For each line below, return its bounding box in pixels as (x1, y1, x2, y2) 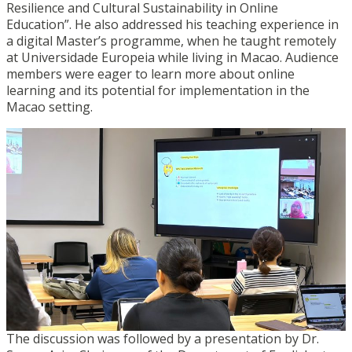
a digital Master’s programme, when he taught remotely (6, 31, 336, 49)
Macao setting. (6, 97, 93, 115)
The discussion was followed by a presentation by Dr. (6, 329, 319, 347)
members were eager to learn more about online (6, 64, 295, 82)
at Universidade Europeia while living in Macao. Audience (6, 48, 339, 66)
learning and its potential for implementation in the (6, 81, 310, 99)
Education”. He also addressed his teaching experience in (6, 15, 339, 33)
